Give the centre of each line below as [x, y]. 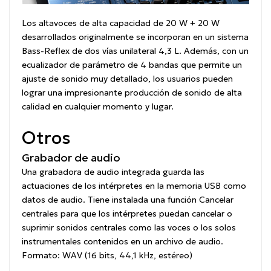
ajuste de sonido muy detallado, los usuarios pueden [127, 79]
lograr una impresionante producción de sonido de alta [132, 93]
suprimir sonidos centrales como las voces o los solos [129, 228]
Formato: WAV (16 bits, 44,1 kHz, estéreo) [107, 256]
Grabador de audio [71, 158]
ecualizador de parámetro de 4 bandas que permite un [132, 65]
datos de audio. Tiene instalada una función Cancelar [128, 200]
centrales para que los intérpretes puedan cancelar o [127, 214]
